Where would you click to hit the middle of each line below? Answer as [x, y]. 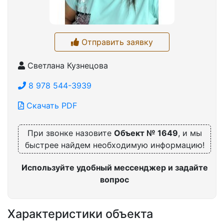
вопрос [114, 180]
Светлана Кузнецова [66, 66]
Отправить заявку [116, 42]
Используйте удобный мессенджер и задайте [114, 168]
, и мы [190, 133]
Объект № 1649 [146, 133]
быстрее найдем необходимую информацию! [114, 145]
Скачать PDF [50, 106]
